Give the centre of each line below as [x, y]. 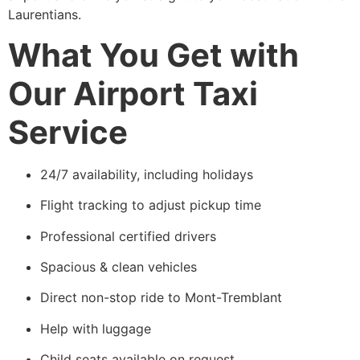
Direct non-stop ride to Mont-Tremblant [161, 298]
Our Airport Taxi [133, 93]
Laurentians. [45, 15]
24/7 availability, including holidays [147, 174]
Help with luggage [96, 328]
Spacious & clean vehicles [119, 266]
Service [68, 132]
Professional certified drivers [128, 236]
